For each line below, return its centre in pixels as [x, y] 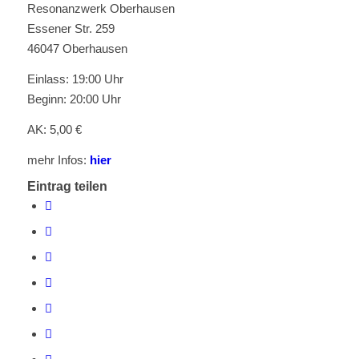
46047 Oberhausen [77, 49]
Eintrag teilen [67, 187]
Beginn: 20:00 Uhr [74, 99]
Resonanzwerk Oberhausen [101, 9]
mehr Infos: [58, 159]
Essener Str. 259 [71, 29]
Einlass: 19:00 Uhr [75, 79]
